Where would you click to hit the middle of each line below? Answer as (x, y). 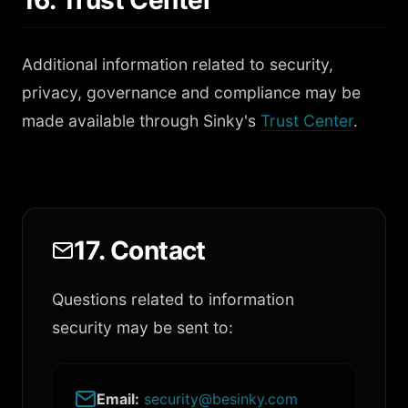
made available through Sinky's (141, 121)
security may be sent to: (143, 327)
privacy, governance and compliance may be (191, 92)
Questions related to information (173, 299)
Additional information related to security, (178, 64)
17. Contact (140, 250)
